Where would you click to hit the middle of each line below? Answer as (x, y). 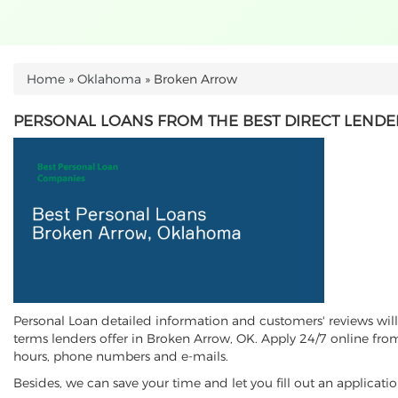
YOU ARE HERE (71, 89)
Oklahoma (109, 79)
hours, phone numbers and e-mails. (123, 356)
